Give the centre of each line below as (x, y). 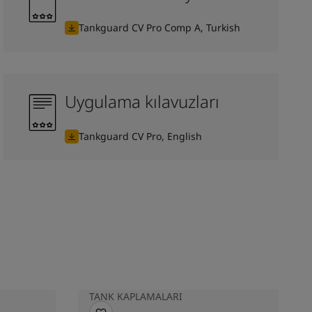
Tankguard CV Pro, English (141, 136)
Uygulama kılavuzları (142, 101)
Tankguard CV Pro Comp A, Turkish (160, 27)
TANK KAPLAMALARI (136, 296)
